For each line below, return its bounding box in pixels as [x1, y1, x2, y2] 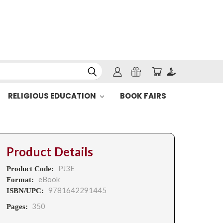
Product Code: [6, 165, 56, 173]
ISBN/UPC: [6, 187, 46, 195]
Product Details [6, 144, 94, 159]
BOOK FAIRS [119, 91, 166, 101]
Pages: [6, 203, 28, 211]
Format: [6, 176, 36, 184]
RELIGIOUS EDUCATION [7, 91, 98, 101]
